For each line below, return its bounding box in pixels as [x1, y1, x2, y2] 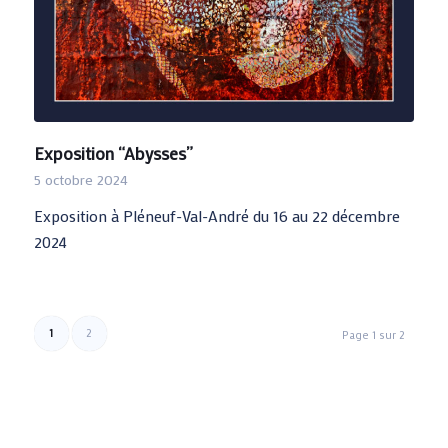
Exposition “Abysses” [33, 142, 193, 166]
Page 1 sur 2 [342, 328, 406, 343]
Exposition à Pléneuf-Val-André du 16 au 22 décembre [33, 205, 400, 227]
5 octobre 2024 [33, 170, 128, 190]
